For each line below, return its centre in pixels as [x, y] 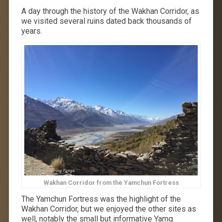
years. [31, 31]
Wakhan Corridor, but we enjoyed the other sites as [109, 209]
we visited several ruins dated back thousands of [106, 21]
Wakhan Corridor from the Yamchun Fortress [111, 182]
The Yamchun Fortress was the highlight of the [101, 199]
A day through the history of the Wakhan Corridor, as [110, 11]
